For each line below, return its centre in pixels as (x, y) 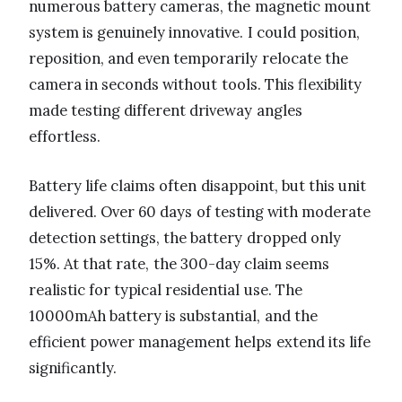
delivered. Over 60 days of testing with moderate (200, 211)
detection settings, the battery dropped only (185, 237)
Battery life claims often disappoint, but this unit (198, 185)
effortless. (65, 136)
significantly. (73, 367)
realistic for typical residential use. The (166, 289)
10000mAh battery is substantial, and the (173, 315)
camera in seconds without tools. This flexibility (195, 84)
